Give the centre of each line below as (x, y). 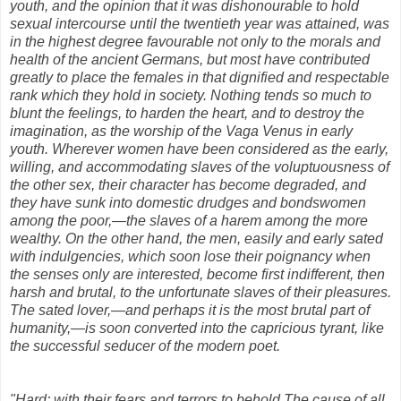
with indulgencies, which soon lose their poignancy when (190, 256)
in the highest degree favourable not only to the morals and (195, 41)
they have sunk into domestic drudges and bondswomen (188, 202)
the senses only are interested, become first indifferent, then (197, 274)
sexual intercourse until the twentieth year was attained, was (200, 23)
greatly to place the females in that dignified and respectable (200, 77)
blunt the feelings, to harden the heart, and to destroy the (187, 113)
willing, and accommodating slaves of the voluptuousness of (200, 166)
